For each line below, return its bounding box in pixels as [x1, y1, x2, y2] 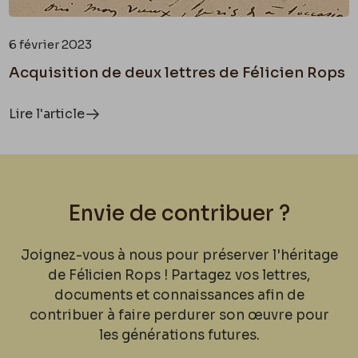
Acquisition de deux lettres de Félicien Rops [9, 64, 346, 82]
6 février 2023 [9, 37, 93, 53]
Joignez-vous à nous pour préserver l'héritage [20, 247, 338, 265]
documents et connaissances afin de [54, 287, 304, 304]
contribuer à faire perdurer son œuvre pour [29, 307, 329, 324]
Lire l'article [9, 105, 86, 123]
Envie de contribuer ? [68, 201, 290, 228]
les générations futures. [98, 327, 260, 344]
